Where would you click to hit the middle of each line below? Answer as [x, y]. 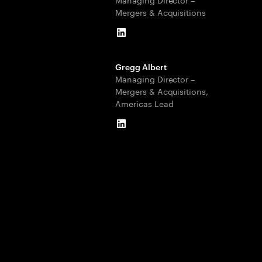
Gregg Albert [141, 66]
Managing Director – [156, 78]
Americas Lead [144, 103]
